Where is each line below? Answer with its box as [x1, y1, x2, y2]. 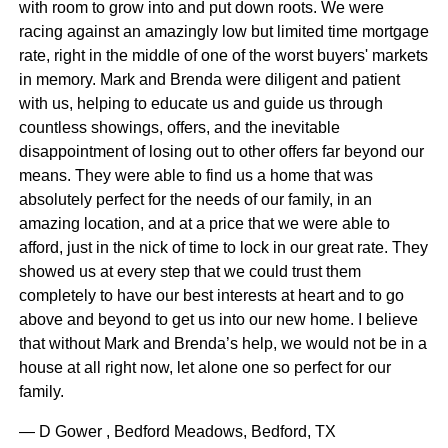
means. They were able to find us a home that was [18, 167, 373, 185]
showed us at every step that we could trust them [18, 263, 361, 281]
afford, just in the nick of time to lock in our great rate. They [18, 239, 428, 257]
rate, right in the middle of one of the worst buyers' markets [18, 47, 428, 65]
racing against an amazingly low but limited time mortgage [18, 23, 429, 41]
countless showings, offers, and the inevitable [18, 119, 340, 137]
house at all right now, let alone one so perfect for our [18, 359, 391, 377]
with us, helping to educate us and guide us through [18, 95, 383, 113]
